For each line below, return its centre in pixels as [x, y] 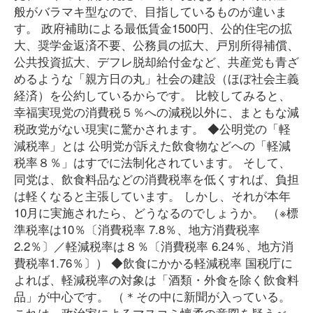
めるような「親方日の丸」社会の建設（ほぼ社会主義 [156, 78]
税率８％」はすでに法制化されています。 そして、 [152, 162]
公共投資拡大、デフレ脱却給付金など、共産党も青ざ [156, 61]
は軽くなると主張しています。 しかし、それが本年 [152, 195]
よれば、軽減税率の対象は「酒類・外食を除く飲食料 [156, 279]
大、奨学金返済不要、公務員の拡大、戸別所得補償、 [156, 44]
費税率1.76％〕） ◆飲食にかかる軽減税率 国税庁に [153, 262]
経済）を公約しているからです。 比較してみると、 [152, 95]
